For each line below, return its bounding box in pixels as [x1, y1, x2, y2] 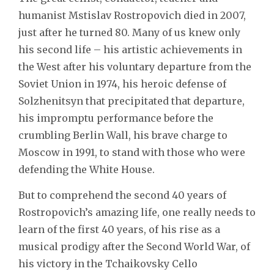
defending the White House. [18, 163, 155, 176]
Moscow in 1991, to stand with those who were [18, 146, 245, 158]
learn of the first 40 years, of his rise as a [18, 223, 220, 235]
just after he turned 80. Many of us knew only [18, 26, 240, 39]
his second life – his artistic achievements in [18, 43, 242, 56]
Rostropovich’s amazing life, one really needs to [18, 206, 256, 218]
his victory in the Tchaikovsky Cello [18, 257, 198, 270]
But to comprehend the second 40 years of [18, 188, 226, 201]
